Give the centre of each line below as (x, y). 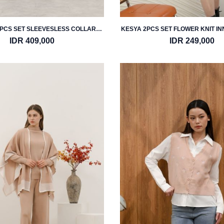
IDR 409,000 (32, 41)
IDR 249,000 (192, 41)
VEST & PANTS (32, 37)
